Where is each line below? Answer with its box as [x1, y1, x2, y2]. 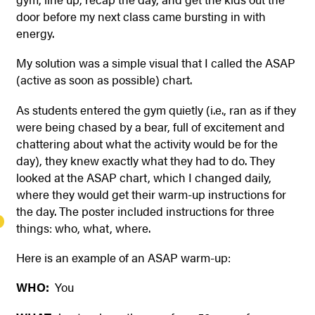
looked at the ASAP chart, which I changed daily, [15, 168, 271, 186]
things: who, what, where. [15, 219, 150, 236]
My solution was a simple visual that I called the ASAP [15, 54, 295, 72]
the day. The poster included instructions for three [15, 202, 274, 219]
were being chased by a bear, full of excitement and [15, 117, 285, 135]
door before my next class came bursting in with [15, 7, 266, 25]
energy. [15, 24, 57, 41]
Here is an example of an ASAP [15, 248, 181, 266]
